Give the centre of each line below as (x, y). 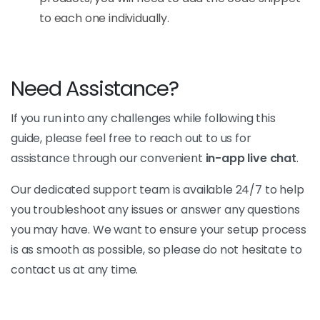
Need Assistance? (95, 88)
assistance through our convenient (108, 158)
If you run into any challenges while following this (143, 118)
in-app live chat (251, 158)
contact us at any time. (75, 269)
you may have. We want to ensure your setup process (159, 229)
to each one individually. (104, 18)
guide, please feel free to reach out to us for (131, 138)
